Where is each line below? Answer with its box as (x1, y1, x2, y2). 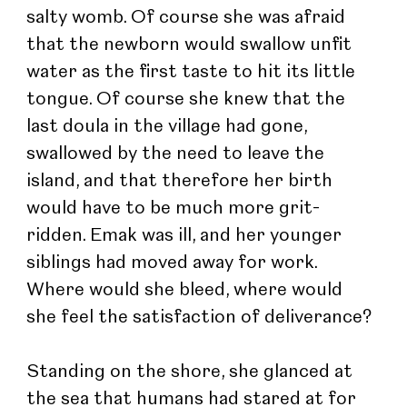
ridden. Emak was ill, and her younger (26, 226, 347, 245)
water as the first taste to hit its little (26, 63, 361, 82)
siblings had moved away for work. (26, 253, 323, 273)
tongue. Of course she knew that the (26, 90, 351, 109)
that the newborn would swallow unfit (26, 35, 357, 55)
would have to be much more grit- (26, 199, 322, 218)
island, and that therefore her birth (26, 172, 338, 191)
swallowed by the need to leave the (26, 144, 330, 164)
